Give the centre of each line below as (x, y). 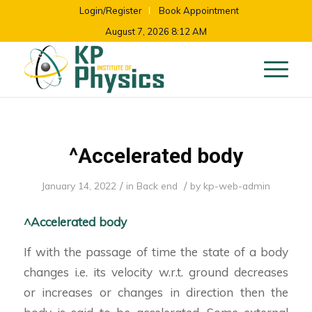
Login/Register (111, 10)
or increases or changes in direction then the (156, 292)
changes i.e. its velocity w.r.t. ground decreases (156, 272)
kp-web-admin (237, 186)
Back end (157, 186)
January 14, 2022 (79, 186)
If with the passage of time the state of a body (156, 252)
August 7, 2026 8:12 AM (156, 31)
